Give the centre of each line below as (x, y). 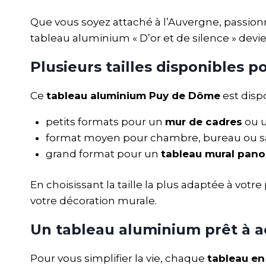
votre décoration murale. (94, 201)
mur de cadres (203, 121)
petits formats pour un (105, 121)
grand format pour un (103, 153)
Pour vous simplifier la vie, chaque (119, 259)
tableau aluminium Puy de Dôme (133, 95)
